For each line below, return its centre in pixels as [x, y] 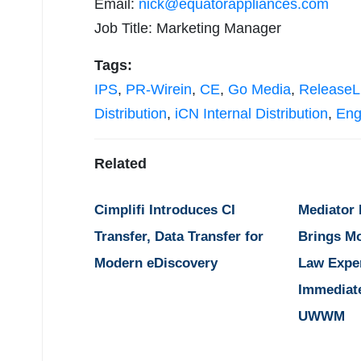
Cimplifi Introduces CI [165, 210]
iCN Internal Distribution [251, 114]
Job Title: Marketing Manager [188, 29]
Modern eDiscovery [156, 263]
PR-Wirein [159, 90]
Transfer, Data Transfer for [179, 237]
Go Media [259, 90]
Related [120, 164]
